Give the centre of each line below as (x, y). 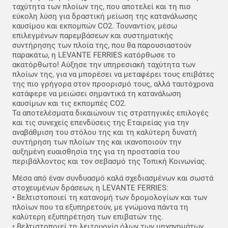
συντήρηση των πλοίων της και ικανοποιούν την (97, 142)
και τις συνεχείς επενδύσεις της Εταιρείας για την (101, 122)
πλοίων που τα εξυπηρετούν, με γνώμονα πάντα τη (100, 207)
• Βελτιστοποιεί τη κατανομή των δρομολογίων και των (110, 198)
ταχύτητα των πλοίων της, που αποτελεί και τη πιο (102, 6)
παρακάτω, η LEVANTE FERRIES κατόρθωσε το (94, 55)
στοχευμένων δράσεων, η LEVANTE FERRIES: (90, 188)
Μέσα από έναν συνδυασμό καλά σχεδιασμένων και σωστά (113, 178)
